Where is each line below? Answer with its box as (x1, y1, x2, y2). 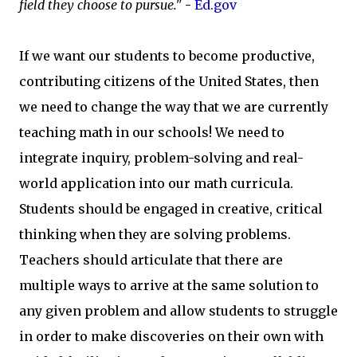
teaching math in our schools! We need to (19, 124, 284, 140)
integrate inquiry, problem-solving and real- (19, 150, 304, 166)
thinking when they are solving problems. (19, 226, 291, 242)
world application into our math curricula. (19, 175, 293, 191)
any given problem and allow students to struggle (19, 303, 338, 319)
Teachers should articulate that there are (19, 252, 283, 268)
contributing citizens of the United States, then (19, 73, 319, 89)
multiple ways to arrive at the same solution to (19, 277, 319, 293)
